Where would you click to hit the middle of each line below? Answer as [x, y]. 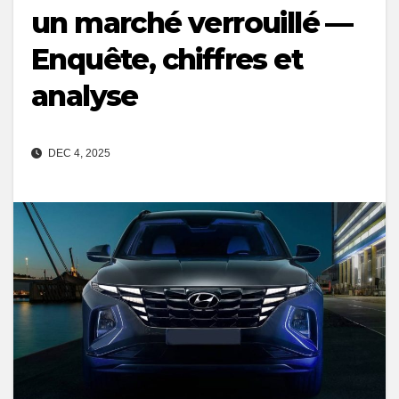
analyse [85, 96]
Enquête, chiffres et [167, 60]
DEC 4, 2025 [78, 154]
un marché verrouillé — [192, 23]
